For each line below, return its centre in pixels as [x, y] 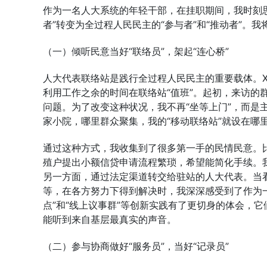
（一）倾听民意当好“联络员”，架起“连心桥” [136, 51]
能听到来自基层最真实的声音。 [110, 219]
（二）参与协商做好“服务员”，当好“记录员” [136, 246]
